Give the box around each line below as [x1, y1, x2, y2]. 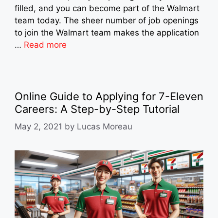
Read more [24, 39, 67, 50]
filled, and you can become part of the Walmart [15, 3, 200, 13]
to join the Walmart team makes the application [15, 27, 199, 37]
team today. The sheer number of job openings [15, 15, 199, 25]
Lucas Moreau [77, 122, 132, 132]
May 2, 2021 [15, 122, 62, 132]
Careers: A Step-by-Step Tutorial [15, 102, 180, 115]
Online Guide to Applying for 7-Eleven [15, 90, 203, 103]
